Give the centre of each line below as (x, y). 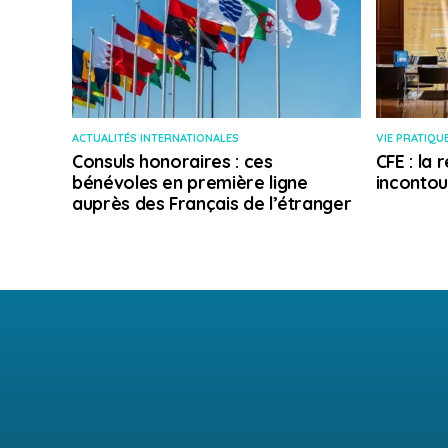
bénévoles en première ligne (190, 182)
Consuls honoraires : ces (172, 161)
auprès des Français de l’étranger (212, 203)
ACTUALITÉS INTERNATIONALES (155, 138)
